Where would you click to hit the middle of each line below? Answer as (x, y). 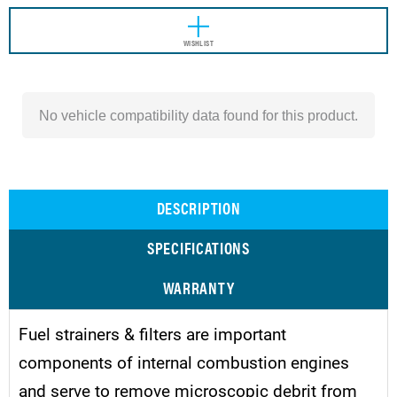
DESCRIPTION (198, 207)
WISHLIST (198, 43)
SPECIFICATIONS (198, 247)
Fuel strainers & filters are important (152, 333)
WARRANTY (198, 287)
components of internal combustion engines (184, 362)
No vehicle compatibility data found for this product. (198, 115)
